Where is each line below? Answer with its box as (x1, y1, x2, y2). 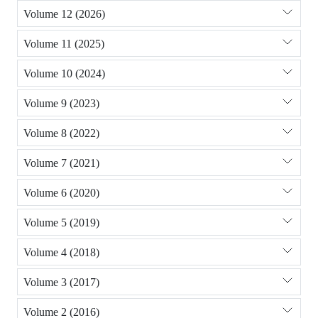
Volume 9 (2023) (23, 96, 99, 110)
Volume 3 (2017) (23, 275, 99, 289)
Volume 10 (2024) (23, 66, 105, 80)
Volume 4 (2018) (23, 245, 99, 259)
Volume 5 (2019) (23, 215, 99, 229)
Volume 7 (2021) (23, 155, 99, 170)
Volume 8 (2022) (23, 126, 99, 140)
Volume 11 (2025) (23, 36, 104, 50)
